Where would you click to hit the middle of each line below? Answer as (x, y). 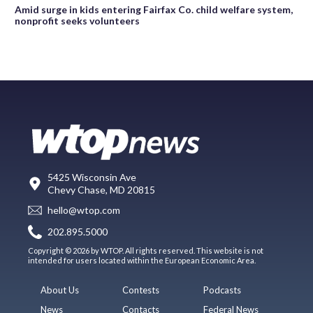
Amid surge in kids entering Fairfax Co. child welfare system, (154, 9)
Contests (140, 290)
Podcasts (223, 290)
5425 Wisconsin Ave (92, 177)
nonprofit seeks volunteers (77, 20)
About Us (60, 290)
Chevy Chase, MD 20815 (101, 189)
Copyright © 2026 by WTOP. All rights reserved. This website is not (146, 250)
